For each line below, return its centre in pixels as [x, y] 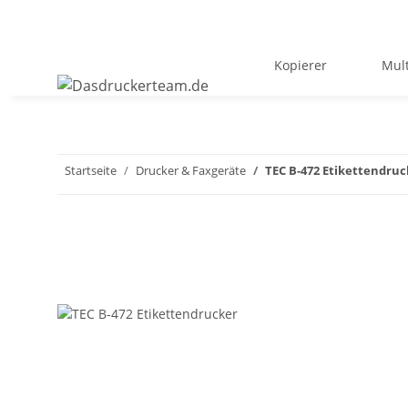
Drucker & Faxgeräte [191, 171]
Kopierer [301, 65]
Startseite [91, 171]
